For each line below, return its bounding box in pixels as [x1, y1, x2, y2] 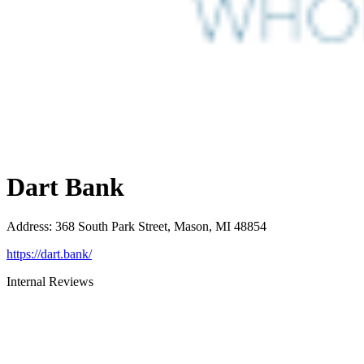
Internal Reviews [6, 275, 93, 289]
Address [6, 219, 49, 234]
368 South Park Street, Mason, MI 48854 [55, 219, 266, 234]
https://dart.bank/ [6, 247, 92, 262]
